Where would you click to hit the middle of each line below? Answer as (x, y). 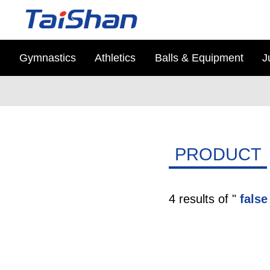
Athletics (115, 58)
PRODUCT (218, 154)
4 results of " (204, 199)
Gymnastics (48, 58)
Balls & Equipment (199, 58)
